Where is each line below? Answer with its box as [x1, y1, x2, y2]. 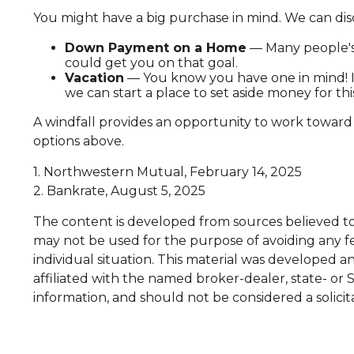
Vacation [65, 70, 124, 86]
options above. [33, 134, 124, 149]
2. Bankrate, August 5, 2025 [33, 183, 205, 199]
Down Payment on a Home [65, 40, 247, 56]
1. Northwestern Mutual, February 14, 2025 [33, 164, 302, 180]
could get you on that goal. [65, 55, 238, 71]
